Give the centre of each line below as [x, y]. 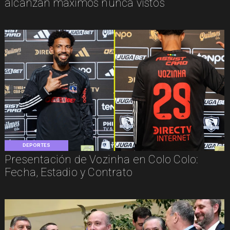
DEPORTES [36, 145]
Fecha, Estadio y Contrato [68, 172]
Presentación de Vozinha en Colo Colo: [101, 160]
